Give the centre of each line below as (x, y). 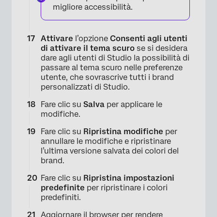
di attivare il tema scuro (88, 48)
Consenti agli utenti (149, 39)
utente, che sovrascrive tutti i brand (107, 77)
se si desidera (161, 48)
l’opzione (92, 39)
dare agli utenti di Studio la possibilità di (115, 58)
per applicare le (133, 105)
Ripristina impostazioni (129, 178)
